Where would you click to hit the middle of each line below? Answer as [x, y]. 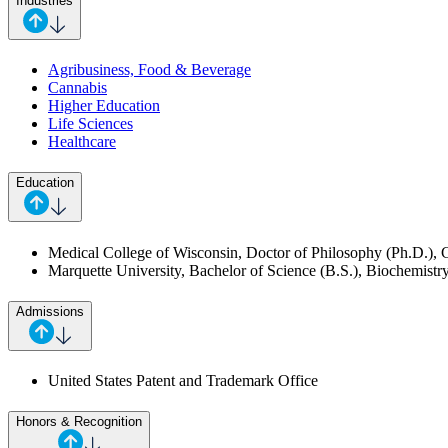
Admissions [50, 311]
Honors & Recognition [79, 422]
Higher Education [104, 106]
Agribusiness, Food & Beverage [149, 70]
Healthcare [82, 142]
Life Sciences [90, 124]
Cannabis [77, 88]
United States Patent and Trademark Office [183, 381]
